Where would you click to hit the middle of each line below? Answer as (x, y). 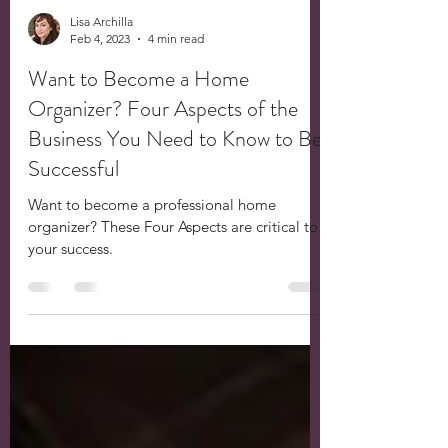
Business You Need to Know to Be (175, 193)
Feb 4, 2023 (100, 93)
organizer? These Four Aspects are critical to (64, 281)
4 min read (176, 93)
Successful (73, 223)
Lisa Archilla (101, 76)
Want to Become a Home (138, 133)
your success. (70, 303)
